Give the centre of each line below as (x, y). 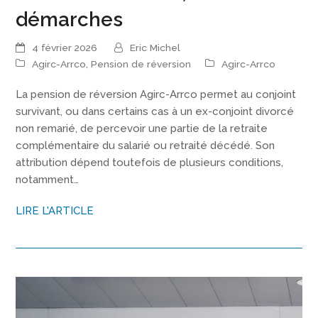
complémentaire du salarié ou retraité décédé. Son (146, 145)
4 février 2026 (65, 48)
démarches (70, 19)
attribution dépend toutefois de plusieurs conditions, (150, 162)
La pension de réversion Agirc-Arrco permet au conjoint (156, 94)
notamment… (48, 179)
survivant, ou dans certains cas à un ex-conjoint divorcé (155, 111)
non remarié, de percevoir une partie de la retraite (142, 128)
